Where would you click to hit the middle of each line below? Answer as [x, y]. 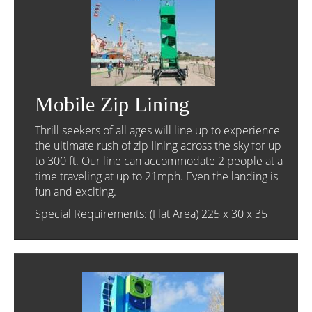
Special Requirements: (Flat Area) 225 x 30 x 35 [151, 214]
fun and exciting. [76, 192]
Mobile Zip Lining [112, 104]
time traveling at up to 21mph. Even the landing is [156, 176]
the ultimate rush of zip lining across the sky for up [158, 146]
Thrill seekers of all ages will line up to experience [157, 130]
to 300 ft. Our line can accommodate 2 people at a [159, 161]
